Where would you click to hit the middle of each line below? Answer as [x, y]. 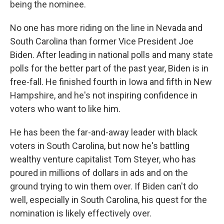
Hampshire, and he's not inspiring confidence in [104, 95]
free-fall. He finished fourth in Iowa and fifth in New [111, 82]
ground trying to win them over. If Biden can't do [104, 186]
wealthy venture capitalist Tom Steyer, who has [103, 159]
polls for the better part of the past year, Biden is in [109, 68]
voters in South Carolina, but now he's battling [100, 146]
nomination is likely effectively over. [81, 213]
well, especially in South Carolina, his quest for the [108, 200]
